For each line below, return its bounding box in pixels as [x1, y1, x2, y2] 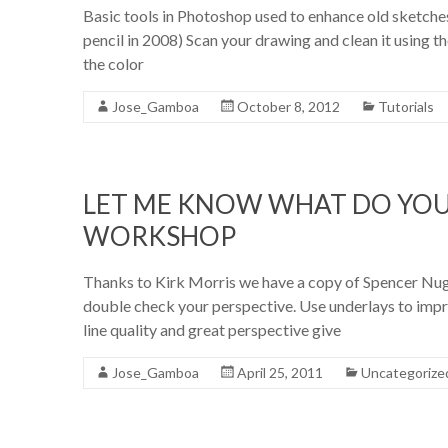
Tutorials [378, 97, 434, 115]
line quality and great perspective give [83, 319, 341, 339]
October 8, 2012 [237, 97, 340, 115]
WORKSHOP [83, 219, 236, 252]
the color [83, 53, 144, 73]
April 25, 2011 [237, 363, 323, 381]
